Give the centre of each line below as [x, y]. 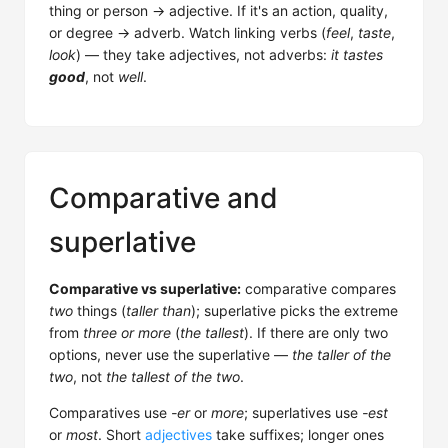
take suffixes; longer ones [298, 434]
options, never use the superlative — [170, 354]
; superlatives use [303, 412]
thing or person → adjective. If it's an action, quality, [218, 10]
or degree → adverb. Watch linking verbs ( [187, 32]
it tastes [357, 54]
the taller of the [341, 354]
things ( [99, 310]
